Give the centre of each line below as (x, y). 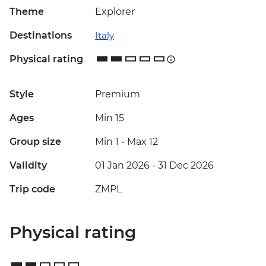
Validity (28, 166)
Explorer (115, 12)
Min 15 (110, 118)
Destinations (41, 36)
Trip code (32, 189)
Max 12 (142, 142)
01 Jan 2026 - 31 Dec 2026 (154, 166)
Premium (118, 94)
